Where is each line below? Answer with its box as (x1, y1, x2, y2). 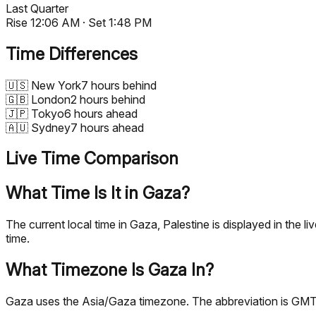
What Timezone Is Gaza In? (6, 260, 214, 281)
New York (31, 78, 81, 92)
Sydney (31, 120, 71, 135)
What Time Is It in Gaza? (6, 183, 190, 204)
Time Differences (6, 43, 138, 64)
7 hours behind (81, 78, 157, 92)
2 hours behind (71, 92, 145, 107)
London (31, 92, 71, 107)
